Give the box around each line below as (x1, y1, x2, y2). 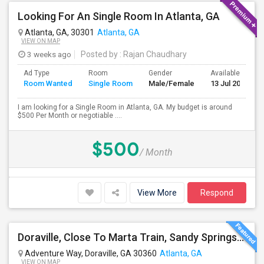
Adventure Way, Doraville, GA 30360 (23, 249, 157, 258)
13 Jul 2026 (210, 79, 249, 88)
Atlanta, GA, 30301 (23, 28, 94, 37)
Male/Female (148, 79, 194, 88)
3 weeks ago (25, 49, 71, 59)
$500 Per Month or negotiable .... (18, 111, 122, 120)
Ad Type (24, 69, 49, 77)
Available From (210, 69, 258, 77)
